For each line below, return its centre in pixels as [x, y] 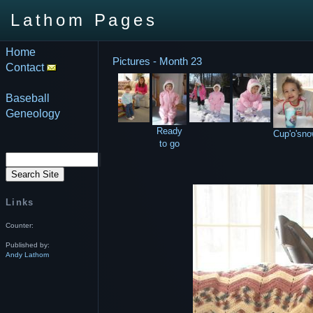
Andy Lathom [27, 255]
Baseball [28, 98]
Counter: [20, 225]
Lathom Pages [84, 20]
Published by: [28, 245]
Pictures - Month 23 [157, 61]
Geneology [33, 114]
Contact [26, 67]
